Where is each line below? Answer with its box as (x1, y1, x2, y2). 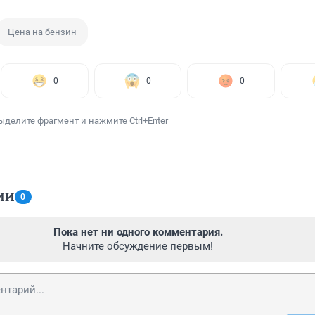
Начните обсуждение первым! (63, 240, 213, 253)
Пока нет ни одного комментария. (53, 226, 223, 239)
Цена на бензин (8, 27, 77, 38)
